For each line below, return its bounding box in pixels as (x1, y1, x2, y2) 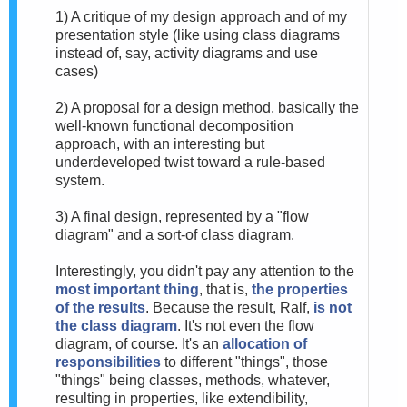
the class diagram (55, 317, 177, 333)
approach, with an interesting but (55, 135, 264, 152)
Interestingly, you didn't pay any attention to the (55, 263, 354, 279)
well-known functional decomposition (55, 117, 293, 134)
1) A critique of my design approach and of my (55, 8, 347, 25)
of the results (55, 299, 145, 315)
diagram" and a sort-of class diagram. (55, 226, 294, 243)
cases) (55, 63, 98, 79)
